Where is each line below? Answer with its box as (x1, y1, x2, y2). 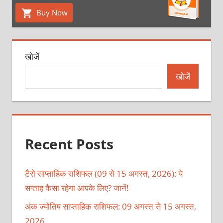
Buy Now (34, 7, 68, 17)
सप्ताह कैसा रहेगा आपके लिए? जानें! (24, 182, 128, 194)
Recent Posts (24, 134, 113, 153)
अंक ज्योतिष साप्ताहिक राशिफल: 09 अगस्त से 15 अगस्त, (24, 201, 196, 213)
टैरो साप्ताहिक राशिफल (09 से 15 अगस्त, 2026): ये (24, 168, 183, 180)
